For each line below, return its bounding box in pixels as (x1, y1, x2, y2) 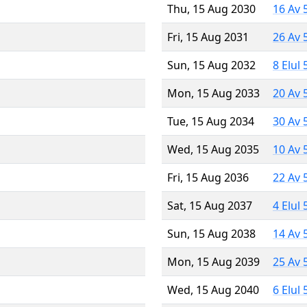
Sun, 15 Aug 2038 (167, 225, 256, 241)
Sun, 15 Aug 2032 (167, 57, 256, 73)
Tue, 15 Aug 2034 (167, 113, 254, 129)
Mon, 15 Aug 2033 (167, 85, 260, 101)
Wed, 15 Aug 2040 (167, 282, 259, 297)
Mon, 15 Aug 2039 (167, 254, 260, 269)
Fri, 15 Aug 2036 (167, 169, 249, 185)
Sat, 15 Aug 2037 (167, 197, 252, 213)
